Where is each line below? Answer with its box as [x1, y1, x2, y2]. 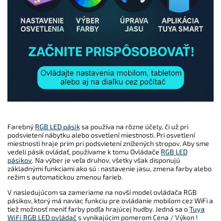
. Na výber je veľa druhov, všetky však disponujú [32, 156, 180, 164]
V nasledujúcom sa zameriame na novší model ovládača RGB [7, 188, 197, 196]
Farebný [7, 122, 35, 131]
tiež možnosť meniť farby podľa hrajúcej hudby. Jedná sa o [7, 205, 189, 213]
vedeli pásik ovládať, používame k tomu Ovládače [7, 147, 161, 156]
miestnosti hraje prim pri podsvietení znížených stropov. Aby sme [7, 139, 209, 147]
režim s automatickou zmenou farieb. [7, 173, 124, 181]
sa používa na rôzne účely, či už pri [80, 122, 188, 131]
